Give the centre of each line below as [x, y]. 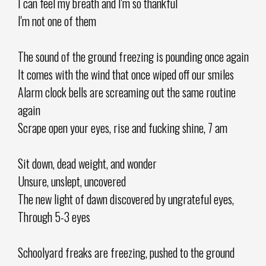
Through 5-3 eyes [54, 216]
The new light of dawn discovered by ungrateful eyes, [126, 199]
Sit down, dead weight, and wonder [87, 163]
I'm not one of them [57, 20]
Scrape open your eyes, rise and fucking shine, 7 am [123, 127]
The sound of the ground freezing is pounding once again [133, 56]
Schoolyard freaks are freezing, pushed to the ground [126, 252]
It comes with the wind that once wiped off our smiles [126, 74]
